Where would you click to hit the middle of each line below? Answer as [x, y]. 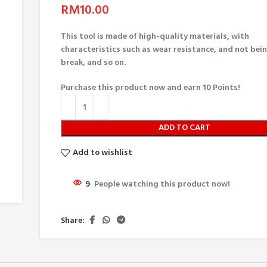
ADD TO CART [185, 128]
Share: [73, 221]
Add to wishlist [102, 153]
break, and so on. [94, 63]
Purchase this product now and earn [132, 88]
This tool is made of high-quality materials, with [155, 37]
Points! [226, 88]
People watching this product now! [162, 184]
